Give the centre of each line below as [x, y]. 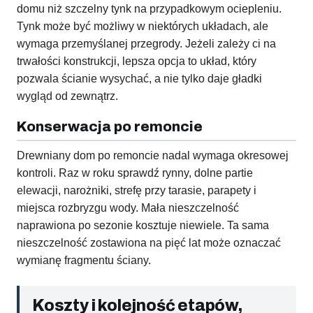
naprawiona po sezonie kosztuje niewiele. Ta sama [143, 226]
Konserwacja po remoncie [110, 127]
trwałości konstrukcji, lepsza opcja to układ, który [137, 61]
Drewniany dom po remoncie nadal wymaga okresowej [153, 156]
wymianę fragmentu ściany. [84, 261]
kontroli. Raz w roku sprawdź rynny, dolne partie [135, 173]
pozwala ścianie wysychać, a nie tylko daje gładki [139, 79]
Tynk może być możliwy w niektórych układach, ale [143, 27]
